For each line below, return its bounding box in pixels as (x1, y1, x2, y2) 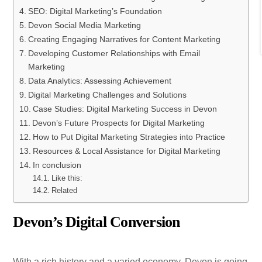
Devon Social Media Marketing (28, 20, 142, 30)
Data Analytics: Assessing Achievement (28, 76, 172, 86)
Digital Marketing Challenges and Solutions (28, 90, 187, 100)
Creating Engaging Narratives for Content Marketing (28, 35, 221, 44)
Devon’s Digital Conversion (13, 213, 180, 231)
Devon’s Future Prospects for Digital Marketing (32, 118, 205, 128)
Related (51, 186, 77, 195)
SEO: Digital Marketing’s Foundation (28, 6, 163, 16)
